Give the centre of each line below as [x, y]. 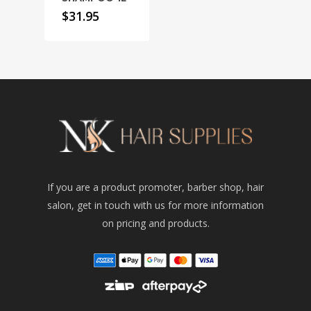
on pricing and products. [155, 224]
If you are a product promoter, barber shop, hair [155, 187]
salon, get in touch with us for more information [155, 205]
